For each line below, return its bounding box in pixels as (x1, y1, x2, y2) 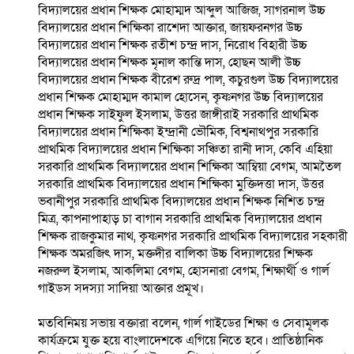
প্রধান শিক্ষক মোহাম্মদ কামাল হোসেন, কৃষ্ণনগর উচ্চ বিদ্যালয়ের (38, 88, 323, 107)
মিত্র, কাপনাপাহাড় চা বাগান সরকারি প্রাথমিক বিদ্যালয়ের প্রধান (38, 210, 322, 228)
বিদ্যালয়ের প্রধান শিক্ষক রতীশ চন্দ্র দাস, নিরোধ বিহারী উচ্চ (38, 36, 307, 55)
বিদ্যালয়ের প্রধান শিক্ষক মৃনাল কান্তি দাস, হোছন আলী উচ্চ (38, 54, 301, 72)
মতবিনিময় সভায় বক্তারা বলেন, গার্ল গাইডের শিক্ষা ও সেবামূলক (38, 314, 329, 333)
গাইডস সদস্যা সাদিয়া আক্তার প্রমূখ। (38, 280, 204, 298)
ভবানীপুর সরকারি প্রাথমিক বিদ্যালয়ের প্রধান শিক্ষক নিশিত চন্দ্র (38, 193, 325, 211)
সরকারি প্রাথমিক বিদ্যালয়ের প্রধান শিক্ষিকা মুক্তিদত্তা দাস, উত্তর (38, 175, 324, 194)
